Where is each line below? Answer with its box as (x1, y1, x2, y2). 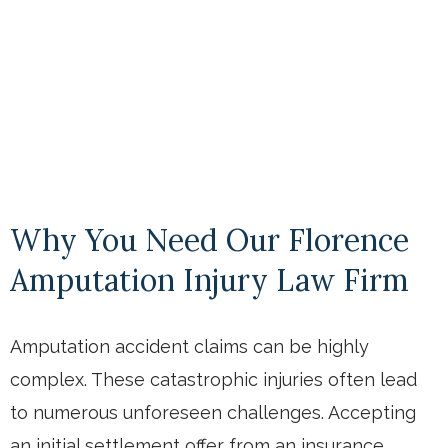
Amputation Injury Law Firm (10, 260, 409, 299)
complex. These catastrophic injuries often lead (10, 368, 417, 390)
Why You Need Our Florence (10, 220, 409, 259)
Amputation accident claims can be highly (10, 335, 369, 357)
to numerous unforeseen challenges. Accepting (10, 401, 416, 423)
